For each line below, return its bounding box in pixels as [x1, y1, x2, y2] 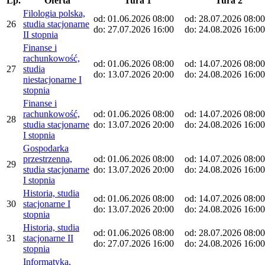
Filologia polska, [23, 8, 85, 18]
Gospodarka [23, 143, 69, 153]
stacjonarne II [23, 232, 73, 243]
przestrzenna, [23, 153, 72, 164]
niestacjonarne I [23, 74, 82, 85]
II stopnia [23, 29, 58, 40]
